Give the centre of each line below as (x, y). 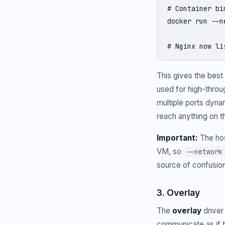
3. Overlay (178, 193)
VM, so (170, 151)
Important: (177, 138)
